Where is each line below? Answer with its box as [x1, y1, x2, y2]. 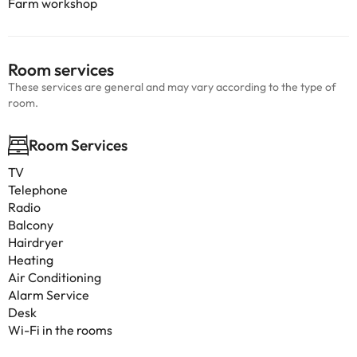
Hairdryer [8, 234, 64, 250]
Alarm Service [8, 287, 89, 303]
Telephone [8, 182, 68, 198]
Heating [8, 252, 53, 268]
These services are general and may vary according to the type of [8, 80, 336, 94]
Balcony [8, 217, 53, 233]
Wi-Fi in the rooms [8, 322, 112, 338]
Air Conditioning [8, 269, 101, 285]
